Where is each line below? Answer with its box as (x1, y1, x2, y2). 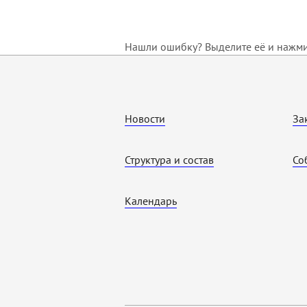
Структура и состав (125, 153, 214, 167)
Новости (125, 112, 165, 125)
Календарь (125, 194, 177, 208)
